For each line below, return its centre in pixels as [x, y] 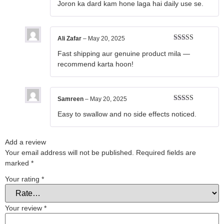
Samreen [71, 99]
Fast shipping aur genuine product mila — [124, 54]
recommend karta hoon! [95, 64]
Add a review [25, 142]
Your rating [23, 179]
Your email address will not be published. [69, 152]
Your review [24, 208]
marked [18, 163]
